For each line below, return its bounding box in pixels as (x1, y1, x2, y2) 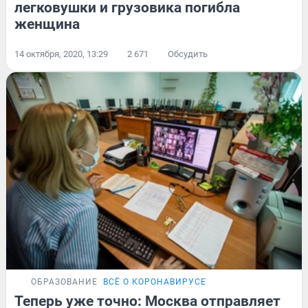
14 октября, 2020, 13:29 (14, 48, 108, 59)
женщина (14, 15, 80, 32)
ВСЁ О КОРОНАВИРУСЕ (103, 276, 206, 287)
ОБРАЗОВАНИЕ (31, 276, 98, 287)
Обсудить (168, 48, 208, 59)
